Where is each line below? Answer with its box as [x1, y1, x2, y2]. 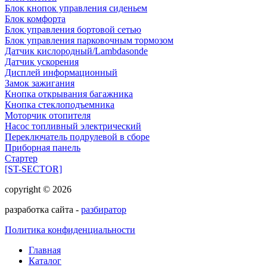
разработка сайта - [5, 204, 81, 215]
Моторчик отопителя [5, 110, 91, 120]
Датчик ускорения [5, 56, 79, 67]
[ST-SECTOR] [5, 163, 62, 174]
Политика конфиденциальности [5, 224, 135, 235]
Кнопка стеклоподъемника [5, 99, 114, 110]
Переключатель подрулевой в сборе [5, 131, 150, 142]
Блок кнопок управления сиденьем [5, 2, 147, 13]
